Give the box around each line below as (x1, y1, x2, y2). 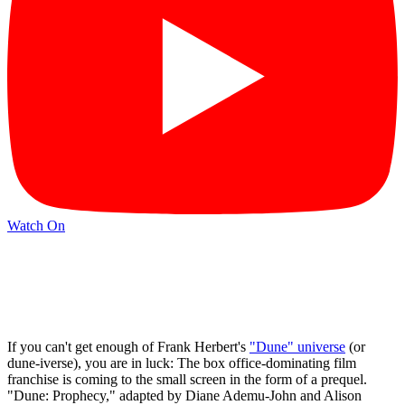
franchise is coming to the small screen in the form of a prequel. (7, 372, 367, 388)
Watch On (7, 217, 65, 233)
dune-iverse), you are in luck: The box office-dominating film (7, 355, 356, 372)
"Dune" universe (250, 339, 345, 355)
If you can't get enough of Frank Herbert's (7, 339, 250, 355)
